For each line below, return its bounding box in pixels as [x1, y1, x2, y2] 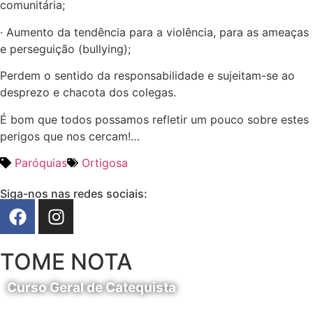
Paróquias [15, 156, 67, 170]
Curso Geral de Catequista [7, 279, 176, 296]
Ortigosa [82, 156, 128, 170]
